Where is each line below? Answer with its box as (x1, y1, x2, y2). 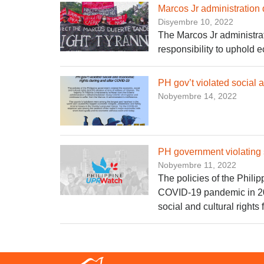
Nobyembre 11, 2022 (158, 160, 236, 170)
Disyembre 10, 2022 (158, 16, 233, 27)
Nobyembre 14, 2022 (158, 91, 237, 101)
